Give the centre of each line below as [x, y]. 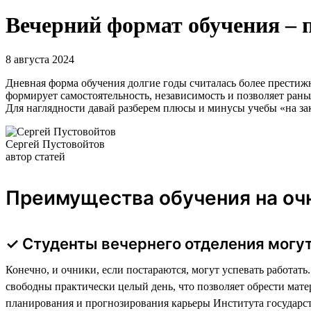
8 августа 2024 [40, 59]
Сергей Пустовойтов [55, 144]
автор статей [35, 156]
